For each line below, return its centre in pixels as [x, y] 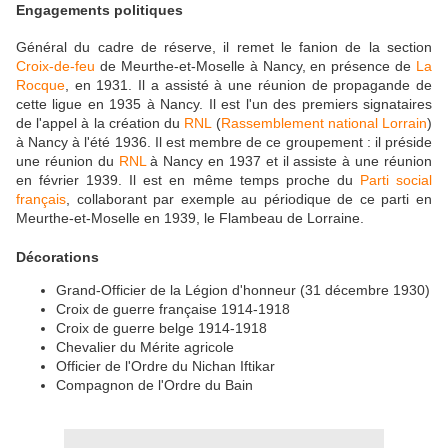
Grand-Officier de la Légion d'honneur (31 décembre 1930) [243, 290]
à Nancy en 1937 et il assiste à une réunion [289, 161]
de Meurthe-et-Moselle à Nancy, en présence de [255, 66]
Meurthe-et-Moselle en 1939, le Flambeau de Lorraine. [192, 218]
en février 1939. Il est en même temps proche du [188, 180]
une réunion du [67, 161]
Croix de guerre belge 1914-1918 [161, 328]
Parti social [396, 180]
